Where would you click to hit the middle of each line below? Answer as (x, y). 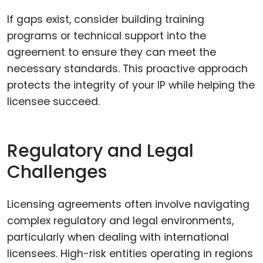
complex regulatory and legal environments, (120, 220)
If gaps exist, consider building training (106, 19)
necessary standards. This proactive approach (127, 68)
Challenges (57, 172)
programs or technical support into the (107, 36)
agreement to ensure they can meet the (112, 52)
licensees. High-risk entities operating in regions (130, 253)
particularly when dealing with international (118, 237)
